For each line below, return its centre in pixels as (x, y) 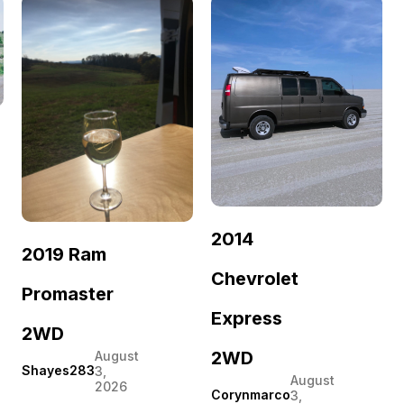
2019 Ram (64, 254)
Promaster (68, 294)
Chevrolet (255, 278)
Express (247, 318)
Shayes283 (58, 371)
